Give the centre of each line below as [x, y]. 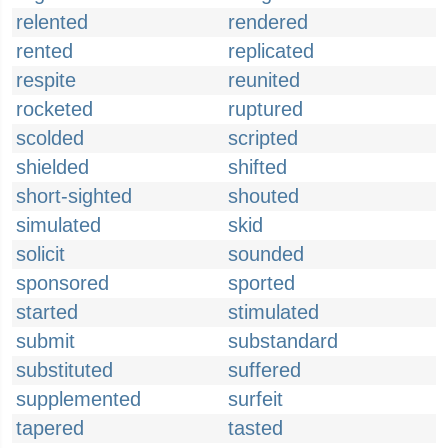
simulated [58, 225]
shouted [263, 196]
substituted [64, 370]
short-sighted [74, 196]
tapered [50, 428]
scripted [263, 138]
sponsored [62, 283]
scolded [50, 138]
